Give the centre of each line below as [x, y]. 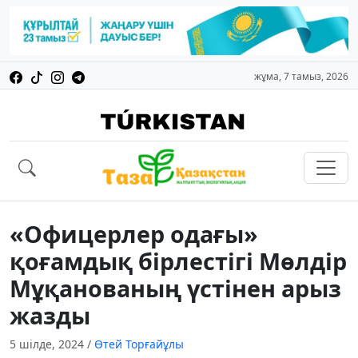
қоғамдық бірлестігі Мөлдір [178, 261]
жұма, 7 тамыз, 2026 [301, 77]
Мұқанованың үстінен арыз [175, 288]
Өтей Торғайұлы [139, 344]
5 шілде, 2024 [48, 344]
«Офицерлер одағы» [134, 234]
